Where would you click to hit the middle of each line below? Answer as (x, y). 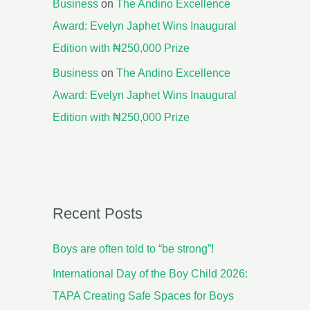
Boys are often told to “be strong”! (133, 249)
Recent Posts (98, 214)
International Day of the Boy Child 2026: (150, 274)
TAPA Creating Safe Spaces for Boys (143, 296)
